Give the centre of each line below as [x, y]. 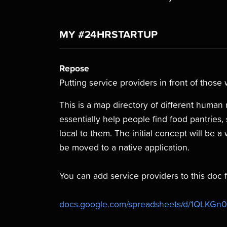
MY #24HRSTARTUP [108, 34]
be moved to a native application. [124, 147]
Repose [74, 68]
